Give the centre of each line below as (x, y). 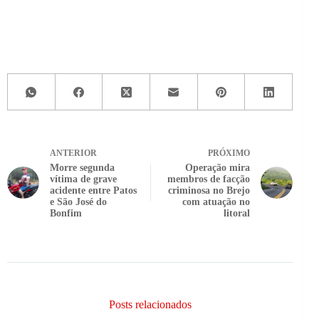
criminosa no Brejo (209, 191)
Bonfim (66, 214)
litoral (237, 214)
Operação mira (218, 168)
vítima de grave (83, 179)
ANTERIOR (73, 153)
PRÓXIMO (229, 153)
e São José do (78, 202)
